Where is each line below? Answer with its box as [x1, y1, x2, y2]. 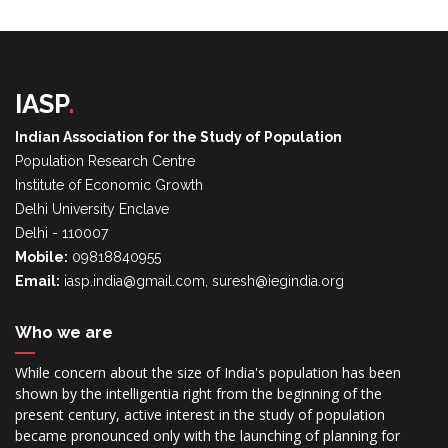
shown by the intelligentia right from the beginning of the [15, 384, 382, 403]
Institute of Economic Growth [15, 177, 203, 193]
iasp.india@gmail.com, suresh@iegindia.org [60, 273, 344, 289]
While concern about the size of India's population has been [15, 363, 401, 382]
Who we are [15, 323, 113, 342]
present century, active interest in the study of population [15, 405, 385, 424]
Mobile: [15, 249, 68, 265]
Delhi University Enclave [15, 201, 169, 217]
